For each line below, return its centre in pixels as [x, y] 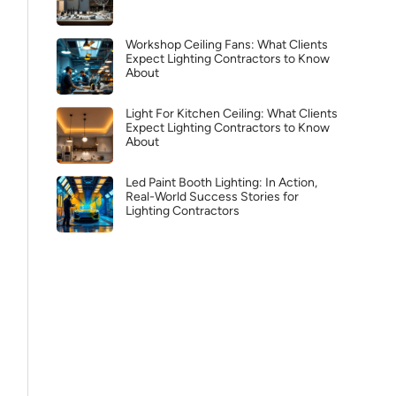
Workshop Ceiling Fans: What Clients [227, 45]
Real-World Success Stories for [212, 197]
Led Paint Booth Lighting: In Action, [221, 183]
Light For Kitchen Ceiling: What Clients [232, 114]
